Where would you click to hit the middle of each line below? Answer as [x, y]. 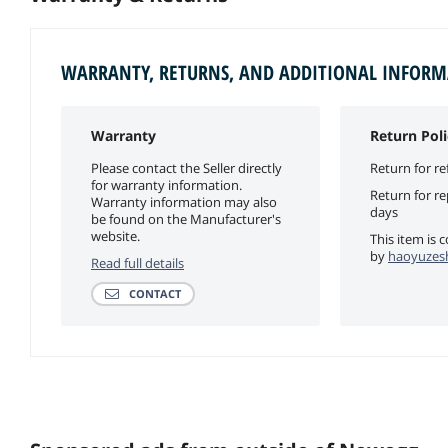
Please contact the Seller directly [186, 167]
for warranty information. [166, 184]
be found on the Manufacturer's [186, 218]
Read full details [137, 262]
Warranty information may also [184, 201]
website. [115, 235]
